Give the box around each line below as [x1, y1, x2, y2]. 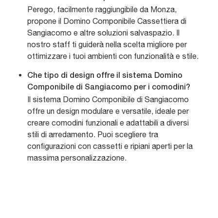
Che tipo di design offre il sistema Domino [27, 73, 182, 80]
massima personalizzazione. [27, 153, 127, 163]
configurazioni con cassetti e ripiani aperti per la [27, 142, 193, 151]
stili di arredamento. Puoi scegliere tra [27, 130, 158, 139]
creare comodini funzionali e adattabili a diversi [27, 118, 189, 127]
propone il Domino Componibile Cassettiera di [27, 17, 186, 26]
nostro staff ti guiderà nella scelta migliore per [27, 40, 187, 49]
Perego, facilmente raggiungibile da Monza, [27, 5, 177, 14]
